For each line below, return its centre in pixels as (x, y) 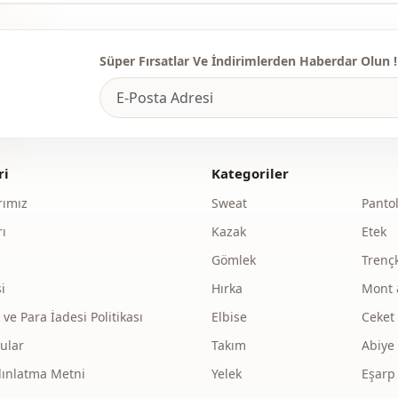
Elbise (229, 316)
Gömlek (233, 259)
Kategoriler (250, 173)
